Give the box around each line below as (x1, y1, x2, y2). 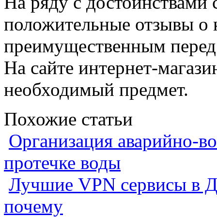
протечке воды (4, 152, 121, 173)
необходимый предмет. (4, 78, 188, 100)
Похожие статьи (4, 108, 133, 129)
